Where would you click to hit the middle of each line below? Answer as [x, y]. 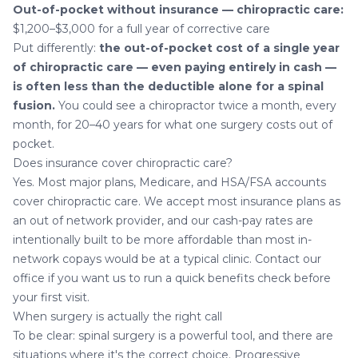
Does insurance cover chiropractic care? [123, 163]
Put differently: [56, 48]
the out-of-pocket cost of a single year [219, 48]
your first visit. [51, 297]
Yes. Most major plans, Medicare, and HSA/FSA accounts [169, 182]
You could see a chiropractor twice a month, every [196, 105]
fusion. [34, 105]
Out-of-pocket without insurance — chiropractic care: [178, 9]
